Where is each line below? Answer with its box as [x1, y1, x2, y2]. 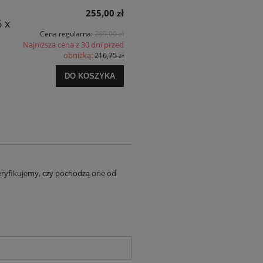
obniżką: [63, 50, 95, 60]
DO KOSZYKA [65, 71, 115, 80]
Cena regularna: [40, 29, 95, 39]
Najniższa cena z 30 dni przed [23, 39, 124, 50]
